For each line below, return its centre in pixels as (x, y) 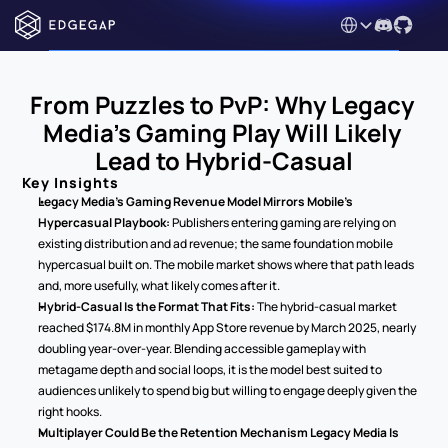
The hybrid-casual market (326, 306)
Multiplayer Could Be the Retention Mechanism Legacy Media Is (219, 432)
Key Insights (71, 182)
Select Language (384, 21)
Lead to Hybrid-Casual (224, 160)
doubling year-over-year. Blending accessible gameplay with (202, 348)
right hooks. (70, 411)
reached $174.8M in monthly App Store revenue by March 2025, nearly (227, 327)
